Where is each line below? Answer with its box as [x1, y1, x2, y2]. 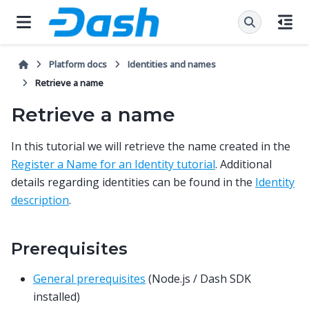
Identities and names [128, 58, 217, 70]
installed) [33, 288, 80, 304]
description [11, 192, 69, 208]
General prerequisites [33, 270, 146, 286]
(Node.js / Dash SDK [146, 270, 251, 286]
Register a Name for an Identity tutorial [11, 156, 215, 172]
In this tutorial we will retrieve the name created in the [11, 138, 290, 154]
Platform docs [49, 58, 108, 70]
